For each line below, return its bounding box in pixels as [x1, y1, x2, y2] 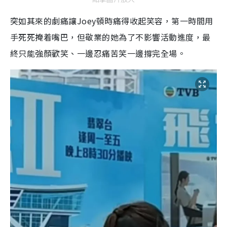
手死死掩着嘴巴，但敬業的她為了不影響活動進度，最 [10, 30, 211, 43]
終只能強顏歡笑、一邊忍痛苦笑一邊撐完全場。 [10, 47, 186, 59]
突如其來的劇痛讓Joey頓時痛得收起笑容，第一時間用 [10, 14, 213, 27]
